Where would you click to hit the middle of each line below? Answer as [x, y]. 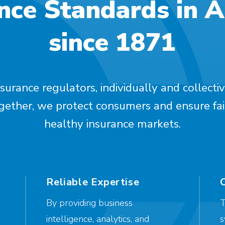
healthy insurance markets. [112, 124]
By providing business [90, 203]
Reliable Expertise [93, 182]
